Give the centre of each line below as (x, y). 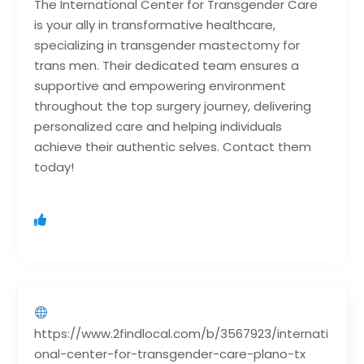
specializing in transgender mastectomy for (167, 45)
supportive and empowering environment (160, 85)
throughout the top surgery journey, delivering (173, 106)
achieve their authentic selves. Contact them (173, 146)
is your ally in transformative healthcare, (155, 24)
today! (54, 167)
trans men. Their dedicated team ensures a (167, 65)
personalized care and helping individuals (158, 126)
